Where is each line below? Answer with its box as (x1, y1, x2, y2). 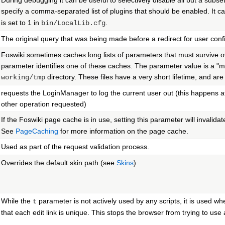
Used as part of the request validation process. (1, 143, 149, 151)
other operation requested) (1, 100, 86, 108)
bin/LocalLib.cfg (41, 19, 105, 28)
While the (1, 197, 33, 205)
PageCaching (16, 127, 58, 136)
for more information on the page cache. (58, 127, 188, 136)
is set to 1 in (1, 19, 41, 27)
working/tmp (1, 73, 45, 82)
